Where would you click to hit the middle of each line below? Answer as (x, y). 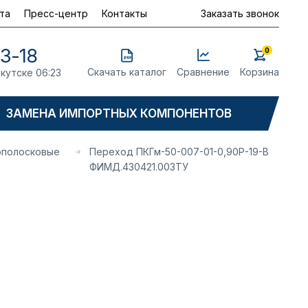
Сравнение (203, 71)
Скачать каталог (127, 71)
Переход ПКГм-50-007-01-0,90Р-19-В (179, 152)
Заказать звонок (240, 13)
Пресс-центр (56, 13)
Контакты (124, 13)
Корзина (260, 71)
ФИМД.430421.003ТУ (139, 167)
